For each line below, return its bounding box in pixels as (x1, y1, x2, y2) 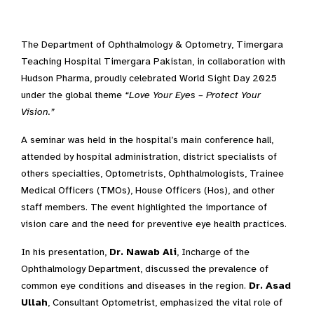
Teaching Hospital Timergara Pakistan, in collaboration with (21, 55, 285, 67)
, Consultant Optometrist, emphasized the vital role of (48, 296, 282, 308)
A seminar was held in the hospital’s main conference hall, (21, 133, 273, 146)
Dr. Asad (249, 279, 291, 292)
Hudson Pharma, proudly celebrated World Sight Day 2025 (21, 71, 277, 84)
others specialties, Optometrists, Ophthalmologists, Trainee (21, 167, 284, 179)
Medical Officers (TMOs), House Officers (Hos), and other (21, 184, 275, 196)
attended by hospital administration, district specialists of (21, 150, 277, 163)
